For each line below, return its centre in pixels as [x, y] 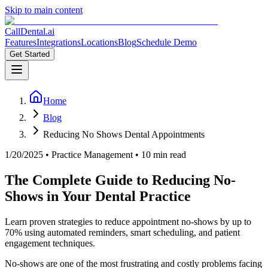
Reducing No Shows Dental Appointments [124, 134]
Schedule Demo [167, 42]
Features [21, 42]
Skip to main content [44, 10]
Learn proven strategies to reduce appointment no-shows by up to [128, 221]
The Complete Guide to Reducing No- [120, 180]
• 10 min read [159, 155]
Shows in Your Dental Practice [98, 196]
